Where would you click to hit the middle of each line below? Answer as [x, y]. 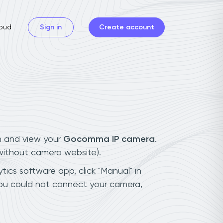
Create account [127, 27]
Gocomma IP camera [109, 139]
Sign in [51, 27]
